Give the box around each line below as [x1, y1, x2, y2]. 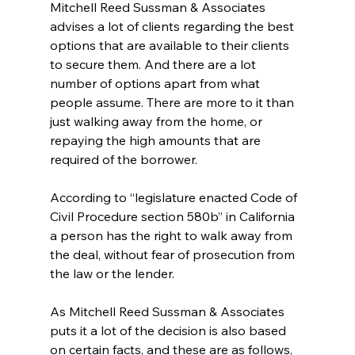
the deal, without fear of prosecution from [49, 246, 298, 262]
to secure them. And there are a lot [49, 55, 259, 72]
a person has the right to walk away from [49, 227, 296, 243]
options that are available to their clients [49, 36, 292, 53]
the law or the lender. [49, 265, 177, 281]
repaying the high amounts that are [49, 132, 264, 148]
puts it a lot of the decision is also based [49, 322, 289, 338]
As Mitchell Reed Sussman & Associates [49, 303, 288, 319]
